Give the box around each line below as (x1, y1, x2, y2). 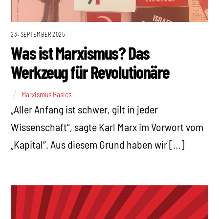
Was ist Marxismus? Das (11, 42, 150, 64)
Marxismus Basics (22, 89, 72, 99)
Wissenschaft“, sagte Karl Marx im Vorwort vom (11, 120, 204, 133)
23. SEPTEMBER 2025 (11, 31, 66, 38)
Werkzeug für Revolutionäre (11, 61, 170, 83)
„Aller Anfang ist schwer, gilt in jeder (11, 102, 158, 115)
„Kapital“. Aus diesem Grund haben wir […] (11, 137, 185, 151)
